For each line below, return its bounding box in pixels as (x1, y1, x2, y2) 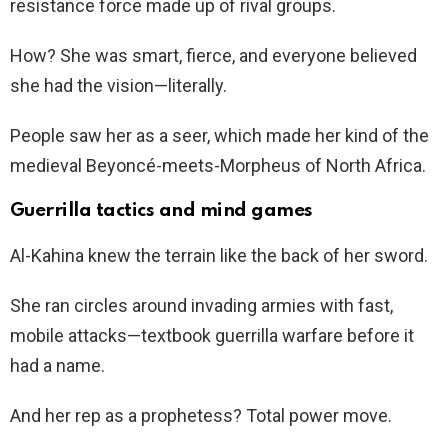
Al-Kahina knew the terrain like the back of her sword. (10, 244, 428, 266)
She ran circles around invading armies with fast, (10, 294, 393, 316)
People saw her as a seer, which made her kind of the (10, 124, 429, 146)
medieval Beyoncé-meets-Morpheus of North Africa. (10, 154, 426, 176)
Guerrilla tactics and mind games (10, 200, 313, 220)
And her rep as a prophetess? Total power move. (10, 404, 392, 426)
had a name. (10, 354, 105, 376)
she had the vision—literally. (10, 74, 227, 96)
